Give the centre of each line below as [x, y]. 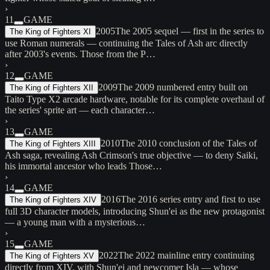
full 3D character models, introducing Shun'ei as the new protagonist [135, 211]
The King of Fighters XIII [53, 143]
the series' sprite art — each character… [80, 110]
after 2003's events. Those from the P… [80, 54]
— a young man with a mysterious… [75, 222]
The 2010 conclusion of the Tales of [188, 143]
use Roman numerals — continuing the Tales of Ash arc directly [126, 43]
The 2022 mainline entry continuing [186, 255]
